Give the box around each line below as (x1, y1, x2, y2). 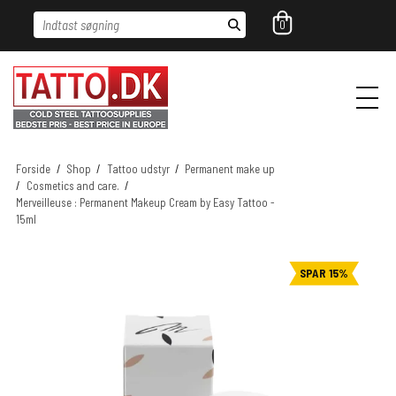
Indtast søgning (33, 12, 124, 28)
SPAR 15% (300, 265, 349, 280)
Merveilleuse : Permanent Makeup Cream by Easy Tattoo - (16, 195, 276, 210)
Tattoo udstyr (106, 162, 170, 177)
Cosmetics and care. (26, 179, 119, 194)
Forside (16, 162, 51, 177)
